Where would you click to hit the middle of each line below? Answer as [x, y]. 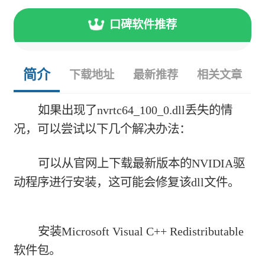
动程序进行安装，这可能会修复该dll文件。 [127, 182]
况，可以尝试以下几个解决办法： [103, 129]
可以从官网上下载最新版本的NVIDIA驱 [141, 163]
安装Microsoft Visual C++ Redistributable [140, 232]
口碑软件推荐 [143, 25]
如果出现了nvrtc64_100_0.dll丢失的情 [135, 110]
